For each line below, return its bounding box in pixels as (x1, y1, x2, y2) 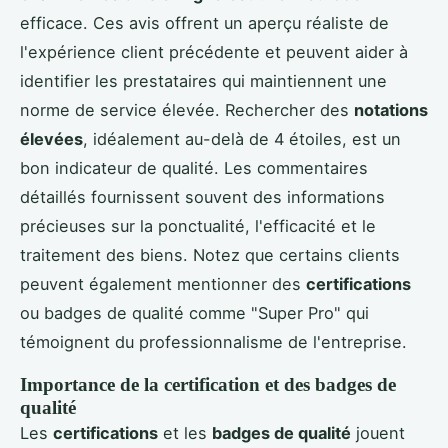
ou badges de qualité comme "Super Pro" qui (20, 302, 369, 323)
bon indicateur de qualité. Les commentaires (20, 157, 368, 178)
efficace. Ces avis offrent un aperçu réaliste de (20, 12, 389, 33)
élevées (20, 128, 83, 149)
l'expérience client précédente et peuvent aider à (20, 41, 408, 62)
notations (354, 99, 428, 120)
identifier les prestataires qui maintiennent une (20, 70, 387, 91)
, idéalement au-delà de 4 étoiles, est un (83, 128, 401, 149)
